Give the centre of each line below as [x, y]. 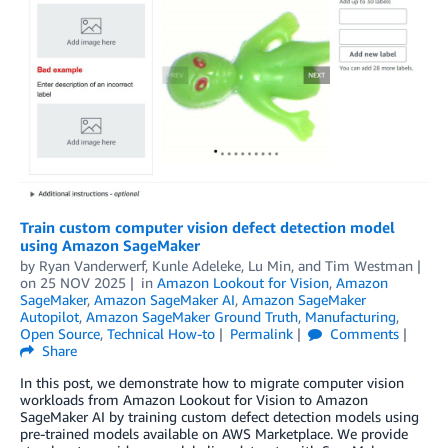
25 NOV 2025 [83, 282]
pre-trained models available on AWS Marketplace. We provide [214, 433]
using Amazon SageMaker [110, 244]
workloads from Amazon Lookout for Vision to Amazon [194, 399]
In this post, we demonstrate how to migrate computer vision [212, 382]
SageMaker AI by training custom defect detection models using [219, 416]
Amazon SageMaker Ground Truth [192, 316]
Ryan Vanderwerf [92, 265]
